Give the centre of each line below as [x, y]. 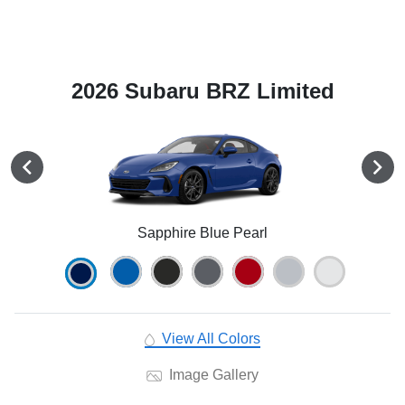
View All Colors [209, 339]
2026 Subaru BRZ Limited [202, 91]
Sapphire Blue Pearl [202, 233]
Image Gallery [212, 375]
